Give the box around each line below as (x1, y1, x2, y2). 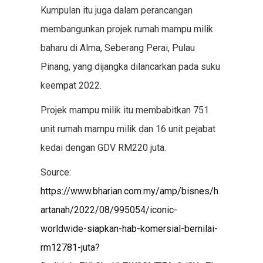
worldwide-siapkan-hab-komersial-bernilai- (40, 223, 218, 234)
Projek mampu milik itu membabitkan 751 (40, 104, 209, 116)
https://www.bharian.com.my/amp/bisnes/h (40, 186, 218, 197)
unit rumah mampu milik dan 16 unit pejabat (40, 123, 215, 134)
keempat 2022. (40, 80, 102, 91)
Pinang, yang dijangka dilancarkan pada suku (40, 61, 220, 72)
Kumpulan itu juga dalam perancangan (40, 5, 193, 16)
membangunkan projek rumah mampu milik (40, 23, 213, 35)
